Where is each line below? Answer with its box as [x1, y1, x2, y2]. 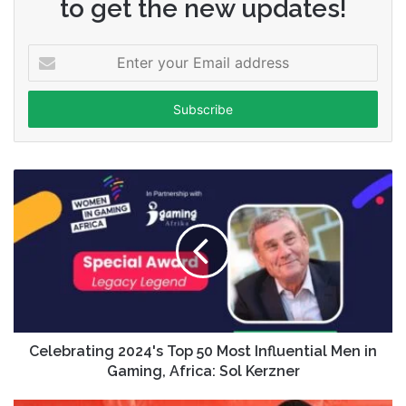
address [27, 102, 72, 118]
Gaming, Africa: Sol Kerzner [106, 362, 300, 381]
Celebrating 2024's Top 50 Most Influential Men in [29, 343, 377, 361]
